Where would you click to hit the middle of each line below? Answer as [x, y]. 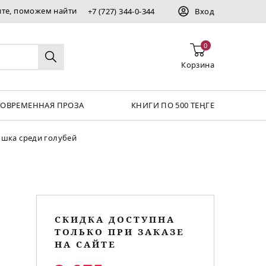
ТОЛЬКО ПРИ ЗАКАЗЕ [120, 232]
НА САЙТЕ [85, 244]
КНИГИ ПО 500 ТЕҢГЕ [172, 105]
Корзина [198, 64]
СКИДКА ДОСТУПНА [115, 219]
